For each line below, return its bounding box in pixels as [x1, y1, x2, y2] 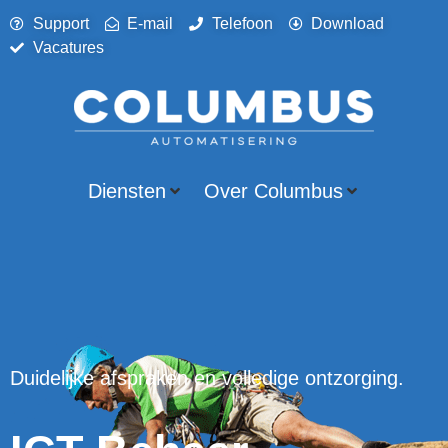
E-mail [127, 15, 173, 32]
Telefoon [211, 15, 273, 32]
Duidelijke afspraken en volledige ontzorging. [10, 367, 404, 389]
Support [32, 15, 89, 32]
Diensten [87, 180, 166, 202]
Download [311, 15, 384, 32]
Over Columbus [203, 180, 343, 202]
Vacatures [32, 39, 104, 56]
